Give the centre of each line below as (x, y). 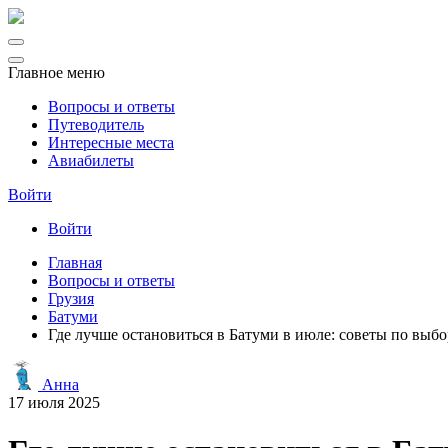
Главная (75, 262)
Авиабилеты (91, 160)
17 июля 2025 (54, 402)
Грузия (71, 298)
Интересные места (111, 142)
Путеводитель (96, 124)
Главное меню (56, 72)
